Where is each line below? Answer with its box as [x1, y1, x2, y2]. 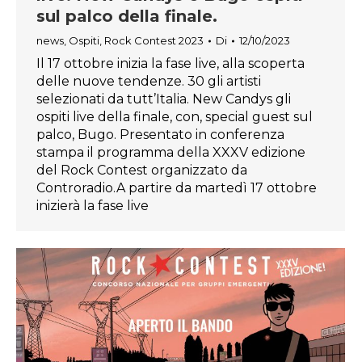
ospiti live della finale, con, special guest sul [36, 109, 313, 125]
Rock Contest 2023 [104, 34, 204, 48]
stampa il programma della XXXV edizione [36, 145, 305, 161]
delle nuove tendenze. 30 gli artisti [36, 74, 261, 90]
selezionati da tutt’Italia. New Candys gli [36, 91, 291, 107]
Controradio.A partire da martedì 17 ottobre [36, 180, 317, 196]
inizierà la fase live [36, 198, 149, 214]
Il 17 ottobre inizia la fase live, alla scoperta [36, 56, 305, 72]
